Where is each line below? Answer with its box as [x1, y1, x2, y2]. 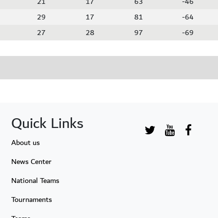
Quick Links [11, 111, 83, 136]
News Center [11, 155, 52, 168]
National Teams [11, 174, 59, 187]
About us [11, 136, 40, 149]
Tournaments [11, 193, 52, 206]
